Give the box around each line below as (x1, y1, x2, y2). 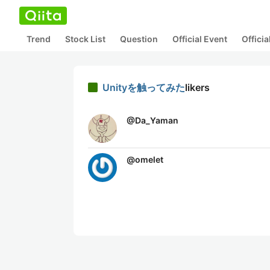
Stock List (65, 34, 105, 44)
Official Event (172, 34, 227, 44)
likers (185, 81, 210, 93)
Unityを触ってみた (102, 81, 185, 93)
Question (120, 34, 158, 44)
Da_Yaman (135, 115, 178, 125)
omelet (135, 154, 163, 165)
